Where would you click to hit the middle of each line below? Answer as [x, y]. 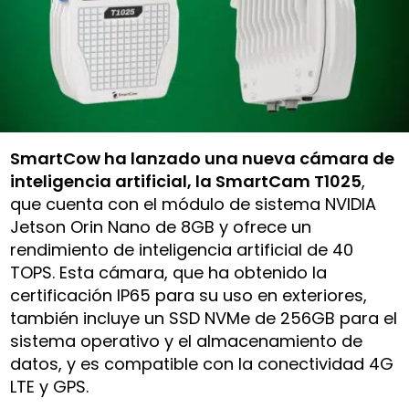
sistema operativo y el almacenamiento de [187, 341]
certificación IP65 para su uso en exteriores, [189, 295]
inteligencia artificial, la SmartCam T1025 [186, 181]
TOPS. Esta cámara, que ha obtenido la [169, 272]
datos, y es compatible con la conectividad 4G [202, 363]
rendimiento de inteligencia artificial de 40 [182, 249]
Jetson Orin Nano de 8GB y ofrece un [161, 226]
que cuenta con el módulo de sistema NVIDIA [194, 204]
